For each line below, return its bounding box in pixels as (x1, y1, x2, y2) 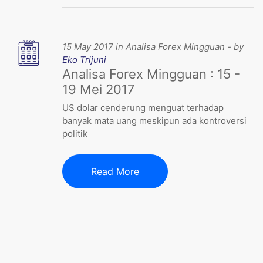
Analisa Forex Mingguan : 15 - (62, 66, 241, 82)
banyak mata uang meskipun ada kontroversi (62, 115, 247, 127)
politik (62, 128, 88, 140)
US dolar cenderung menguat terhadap (62, 102, 224, 114)
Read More (91, 166, 140, 178)
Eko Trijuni (62, 54, 107, 66)
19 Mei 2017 (62, 82, 136, 97)
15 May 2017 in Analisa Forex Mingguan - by (62, 41, 244, 53)
